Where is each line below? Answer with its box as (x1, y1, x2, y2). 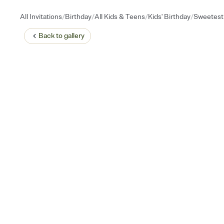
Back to (38, 31, 64, 40)
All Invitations (20, 12, 62, 21)
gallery (64, 31, 84, 40)
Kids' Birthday (148, 12, 190, 21)
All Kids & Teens (94, 12, 145, 21)
